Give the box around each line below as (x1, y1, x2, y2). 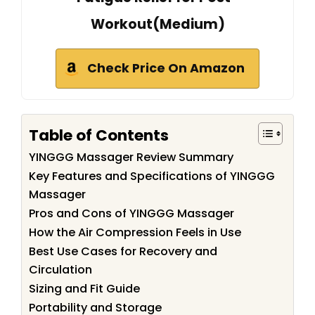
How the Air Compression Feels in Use (29, 224, 241, 241)
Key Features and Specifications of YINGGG (29, 168, 275, 185)
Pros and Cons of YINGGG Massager (29, 205, 234, 222)
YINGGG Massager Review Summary (29, 149, 233, 166)
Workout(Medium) (90, 15, 225, 34)
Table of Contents (29, 124, 169, 146)
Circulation (29, 262, 92, 278)
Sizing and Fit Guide (29, 281, 140, 297)
